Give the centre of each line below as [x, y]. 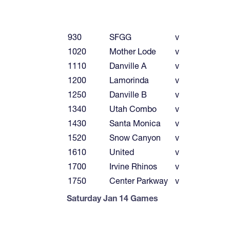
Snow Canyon [135, 137]
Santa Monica [135, 123]
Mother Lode [133, 51]
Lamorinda [129, 80]
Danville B [128, 94]
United [122, 152]
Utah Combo [133, 109]
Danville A [128, 65]
